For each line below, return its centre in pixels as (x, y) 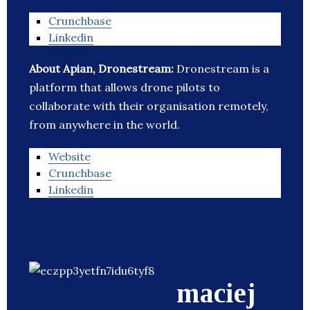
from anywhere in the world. (104, 125)
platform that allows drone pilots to (125, 88)
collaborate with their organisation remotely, (149, 106)
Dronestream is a (223, 69)
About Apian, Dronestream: (103, 69)
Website (70, 157)
